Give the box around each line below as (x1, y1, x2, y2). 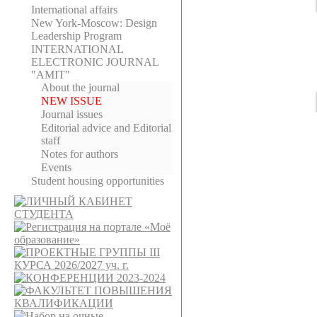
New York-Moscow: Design (31, 17, 157, 29)
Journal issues (41, 108, 103, 120)
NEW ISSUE (41, 95, 102, 107)
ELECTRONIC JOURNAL (31, 56, 158, 68)
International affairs (31, 4, 117, 16)
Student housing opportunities (31, 175, 164, 187)
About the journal (41, 81, 120, 93)
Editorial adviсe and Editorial (41, 122, 171, 134)
